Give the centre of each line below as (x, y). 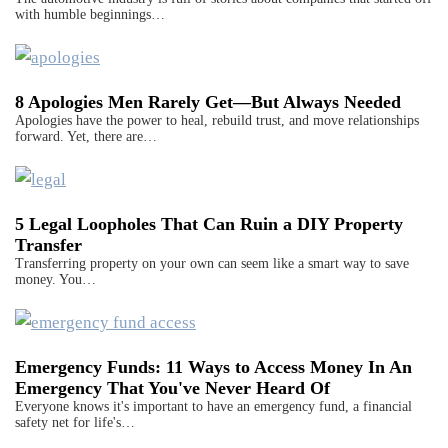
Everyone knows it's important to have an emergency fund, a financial (213, 406)
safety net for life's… (75, 422)
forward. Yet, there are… (86, 137)
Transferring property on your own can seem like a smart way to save (212, 263)
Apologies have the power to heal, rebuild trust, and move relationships (217, 121)
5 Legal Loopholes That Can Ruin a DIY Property (209, 223)
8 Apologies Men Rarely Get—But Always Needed (208, 102)
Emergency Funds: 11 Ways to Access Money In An (213, 366)
